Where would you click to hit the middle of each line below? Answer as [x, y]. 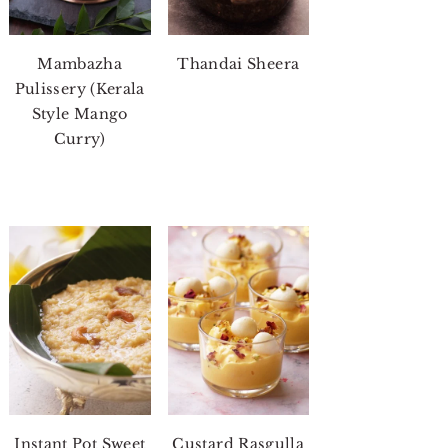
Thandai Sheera [238, 63]
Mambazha [80, 63]
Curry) [79, 138]
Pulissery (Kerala [79, 88]
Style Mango [79, 113]
